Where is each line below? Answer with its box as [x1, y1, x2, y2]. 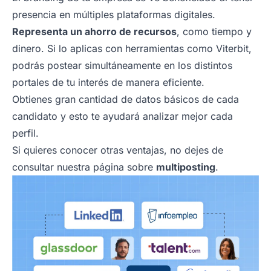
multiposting [156, 160, 215, 173]
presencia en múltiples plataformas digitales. [12, 8, 215, 21]
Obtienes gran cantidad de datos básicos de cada [12, 93, 239, 105]
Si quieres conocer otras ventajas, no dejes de [12, 143, 223, 156]
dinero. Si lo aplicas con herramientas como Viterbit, [12, 42, 252, 54]
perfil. [12, 126, 39, 139]
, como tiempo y [177, 25, 252, 38]
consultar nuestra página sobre [12, 160, 156, 173]
